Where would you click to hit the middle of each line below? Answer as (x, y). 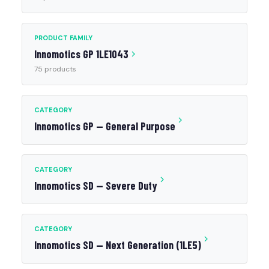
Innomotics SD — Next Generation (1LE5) (118, 245)
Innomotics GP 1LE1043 (81, 54)
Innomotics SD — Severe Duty (96, 186)
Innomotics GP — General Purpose (105, 126)
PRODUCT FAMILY (63, 38)
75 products (55, 69)
